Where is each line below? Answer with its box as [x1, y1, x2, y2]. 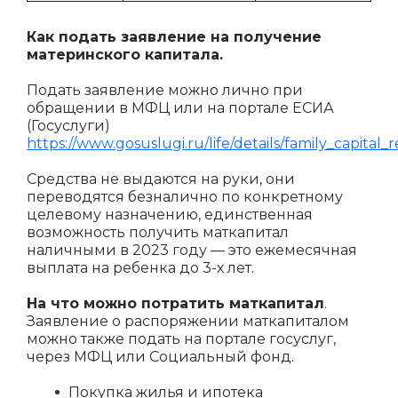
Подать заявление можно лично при [27, 82, 303, 99]
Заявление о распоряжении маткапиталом [27, 313, 349, 330]
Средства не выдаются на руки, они [27, 171, 295, 187]
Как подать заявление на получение [27, 28, 322, 45]
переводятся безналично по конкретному [27, 188, 343, 205]
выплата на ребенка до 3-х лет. [27, 259, 254, 276]
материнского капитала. [27, 46, 223, 63]
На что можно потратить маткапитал [27, 295, 324, 312]
